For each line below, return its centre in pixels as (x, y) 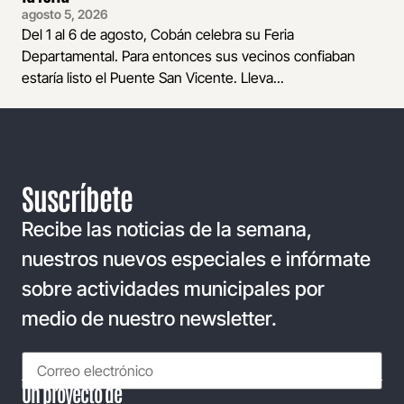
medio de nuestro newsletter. (149, 318)
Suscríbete (77, 197)
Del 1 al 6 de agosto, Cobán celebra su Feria (158, 34)
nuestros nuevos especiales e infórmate (196, 258)
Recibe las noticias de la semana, (167, 229)
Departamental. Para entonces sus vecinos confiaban (188, 55)
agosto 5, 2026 (65, 14)
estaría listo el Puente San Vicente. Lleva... (153, 77)
